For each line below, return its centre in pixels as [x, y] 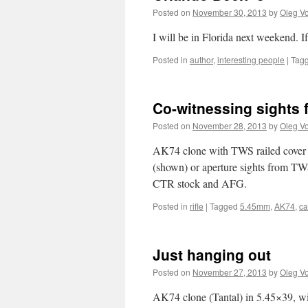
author [201, 59]
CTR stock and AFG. [200, 183]
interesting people [251, 59]
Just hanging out [212, 254]
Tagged [224, 206]
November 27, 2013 [230, 272]
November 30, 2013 [230, 12]
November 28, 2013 [230, 125]
